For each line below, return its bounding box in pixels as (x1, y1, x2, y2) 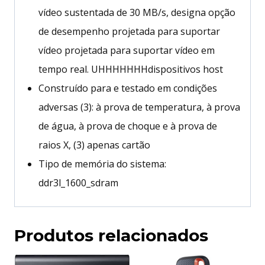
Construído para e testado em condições (38, 81, 217, 95)
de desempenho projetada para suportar (38, 24, 220, 38)
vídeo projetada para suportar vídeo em (38, 43, 215, 57)
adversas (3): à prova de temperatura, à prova (38, 100, 240, 114)
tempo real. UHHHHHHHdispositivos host (38, 62, 223, 76)
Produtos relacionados (14, 225, 208, 245)
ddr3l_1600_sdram (38, 176, 118, 189)
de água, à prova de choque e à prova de (38, 119, 217, 132)
